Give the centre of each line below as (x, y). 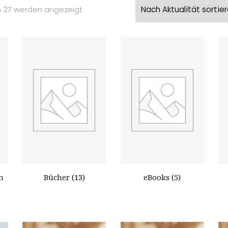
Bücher (58, 177)
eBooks (158, 177)
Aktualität (99, 22)
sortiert (95, 35)
